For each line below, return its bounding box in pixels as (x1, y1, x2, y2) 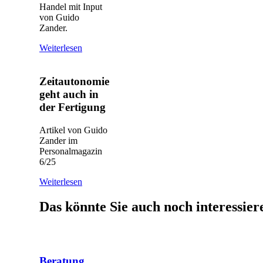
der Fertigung (39, 101, 106, 113)
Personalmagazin (39, 146, 102, 156)
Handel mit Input (39, 2, 102, 12)
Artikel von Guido (39, 124, 107, 135)
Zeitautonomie (39, 75, 109, 87)
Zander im (39, 135, 77, 146)
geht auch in (39, 88, 99, 100)
